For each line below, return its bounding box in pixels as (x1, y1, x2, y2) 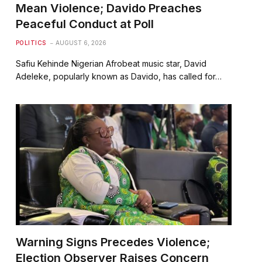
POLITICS (15, 39, 46, 46)
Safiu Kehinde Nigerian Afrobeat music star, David (15, 58, 206, 68)
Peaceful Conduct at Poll (15, 16, 154, 31)
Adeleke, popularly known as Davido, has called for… (15, 71, 222, 81)
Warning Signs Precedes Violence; (15, 235, 210, 250)
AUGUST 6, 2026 (55, 39, 106, 46)
